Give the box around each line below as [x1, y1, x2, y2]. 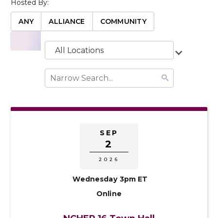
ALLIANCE [49, 17, 85, 26]
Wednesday [73, 174, 117, 183]
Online [96, 189, 122, 198]
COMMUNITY [100, 17, 147, 26]
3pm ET [119, 174, 148, 183]
